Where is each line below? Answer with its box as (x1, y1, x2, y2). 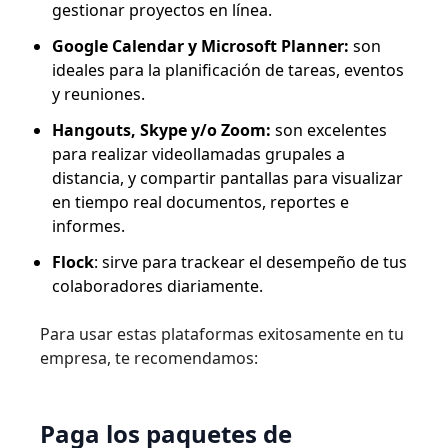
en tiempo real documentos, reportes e (52, 191, 349, 213)
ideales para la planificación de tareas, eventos (52, 59, 404, 81)
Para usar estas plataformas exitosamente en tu (40, 323, 404, 345)
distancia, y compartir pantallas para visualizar (52, 167, 403, 189)
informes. (52, 215, 125, 237)
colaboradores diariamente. (52, 275, 263, 297)
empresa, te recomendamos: (40, 347, 258, 369)
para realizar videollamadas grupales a (52, 143, 345, 165)
